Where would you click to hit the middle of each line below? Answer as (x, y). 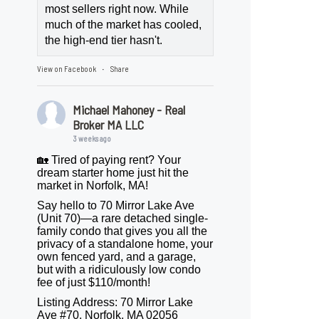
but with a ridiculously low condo (119, 270)
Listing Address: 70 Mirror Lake (115, 303)
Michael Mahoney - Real (129, 110)
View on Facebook (67, 69)
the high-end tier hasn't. (104, 41)
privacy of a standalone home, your (125, 244)
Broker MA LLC (109, 125)
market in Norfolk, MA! (93, 186)
